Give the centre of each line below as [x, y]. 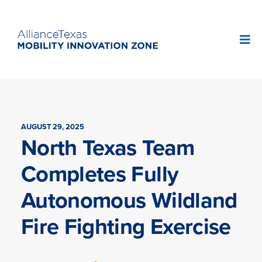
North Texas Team [108, 147]
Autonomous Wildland [129, 200]
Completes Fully [100, 173]
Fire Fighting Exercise [126, 226]
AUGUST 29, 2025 [52, 127]
